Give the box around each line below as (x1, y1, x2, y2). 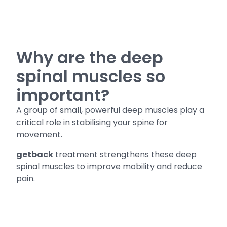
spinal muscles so (16, 65, 166, 88)
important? (16, 84, 110, 107)
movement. (16, 129, 63, 141)
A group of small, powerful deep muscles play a (16, 104, 205, 117)
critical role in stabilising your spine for (16, 117, 168, 129)
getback (16, 148, 54, 160)
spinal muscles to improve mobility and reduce (16, 160, 203, 172)
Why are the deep (16, 46, 164, 69)
